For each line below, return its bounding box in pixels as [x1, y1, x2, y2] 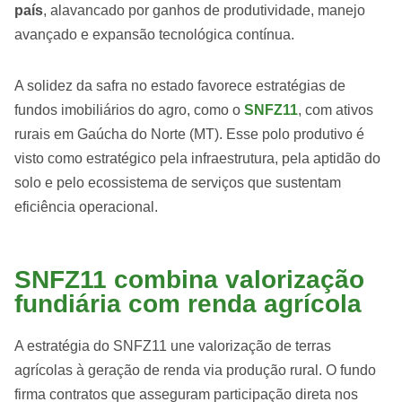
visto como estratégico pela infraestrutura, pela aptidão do [14, 151, 380, 166]
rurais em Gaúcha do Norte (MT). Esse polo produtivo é [14, 127, 364, 142]
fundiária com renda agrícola [14, 290, 362, 318]
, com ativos [298, 102, 373, 118]
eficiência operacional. [14, 199, 158, 214]
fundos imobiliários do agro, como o [14, 102, 244, 118]
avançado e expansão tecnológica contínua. [14, 27, 294, 42]
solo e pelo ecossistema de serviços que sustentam [14, 175, 341, 190]
